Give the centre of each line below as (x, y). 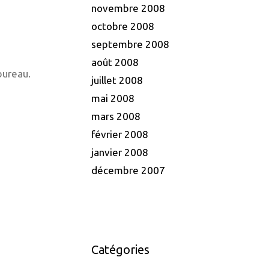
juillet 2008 (117, 80)
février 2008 (120, 134)
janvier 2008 (120, 153)
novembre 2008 (128, 8)
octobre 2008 (123, 26)
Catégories (120, 250)
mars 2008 (116, 116)
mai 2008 (113, 98)
